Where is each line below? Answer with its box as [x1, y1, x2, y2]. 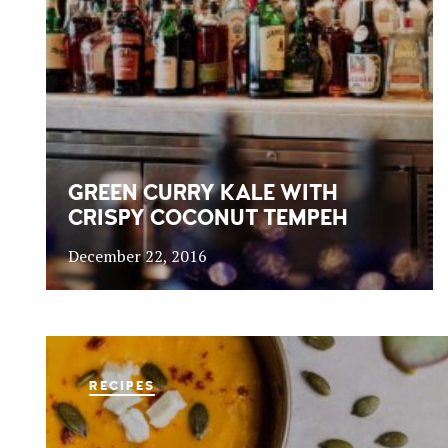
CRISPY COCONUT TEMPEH [68, 203, 349, 232]
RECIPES [88, 377, 155, 394]
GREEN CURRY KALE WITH [68, 178, 339, 207]
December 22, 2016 [68, 244, 208, 267]
